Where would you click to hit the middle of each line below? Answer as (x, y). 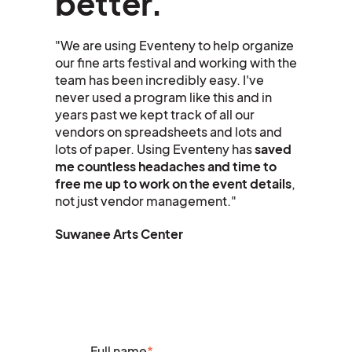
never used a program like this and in (163, 97)
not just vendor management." (146, 200)
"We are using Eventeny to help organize (174, 45)
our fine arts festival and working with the (176, 62)
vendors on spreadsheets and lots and (169, 131)
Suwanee (84, 233)
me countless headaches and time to (166, 166)
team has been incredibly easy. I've (159, 79)
